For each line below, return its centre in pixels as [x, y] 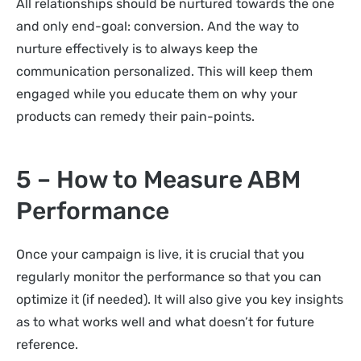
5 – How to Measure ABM [158, 179]
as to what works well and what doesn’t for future [165, 322]
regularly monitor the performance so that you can [169, 276]
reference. [47, 344]
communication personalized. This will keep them [164, 72]
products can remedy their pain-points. [137, 117]
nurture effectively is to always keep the [137, 49]
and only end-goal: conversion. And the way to [158, 27]
